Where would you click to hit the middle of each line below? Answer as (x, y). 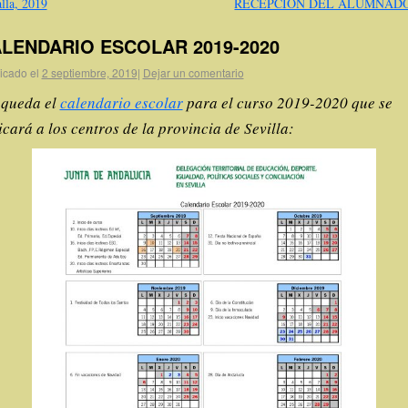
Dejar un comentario (193, 72)
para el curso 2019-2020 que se (287, 103)
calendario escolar (121, 103)
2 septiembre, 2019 (89, 72)
